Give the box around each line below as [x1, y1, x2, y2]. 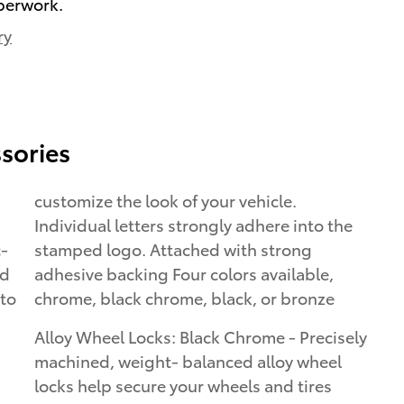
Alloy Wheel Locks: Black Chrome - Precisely [34, 325, 367, 348]
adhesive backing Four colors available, [34, 262, 334, 285]
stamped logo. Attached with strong [34, 237, 312, 261]
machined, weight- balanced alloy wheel [34, 349, 342, 372]
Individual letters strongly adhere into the [34, 213, 353, 236]
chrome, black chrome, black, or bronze [34, 286, 335, 309]
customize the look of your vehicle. [34, 188, 297, 212]
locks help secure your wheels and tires [34, 373, 332, 397]
